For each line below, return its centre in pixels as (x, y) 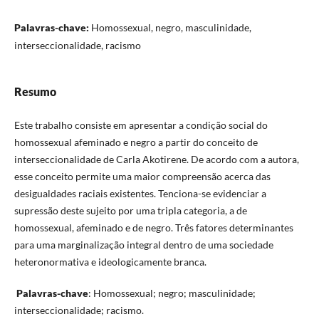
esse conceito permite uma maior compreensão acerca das (142, 177)
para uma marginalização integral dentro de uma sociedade (143, 245)
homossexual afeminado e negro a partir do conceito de (136, 142)
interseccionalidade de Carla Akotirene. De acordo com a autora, (156, 159)
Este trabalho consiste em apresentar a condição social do (141, 125)
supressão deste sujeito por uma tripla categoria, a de (130, 211)
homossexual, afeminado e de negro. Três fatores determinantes (153, 228)
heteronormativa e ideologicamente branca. (110, 262)
